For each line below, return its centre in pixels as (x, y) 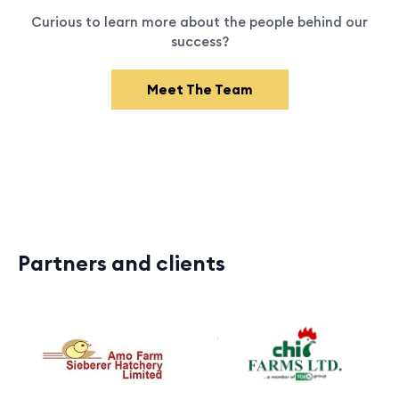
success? (199, 42)
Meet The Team (199, 90)
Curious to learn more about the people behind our (199, 22)
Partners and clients (122, 263)
